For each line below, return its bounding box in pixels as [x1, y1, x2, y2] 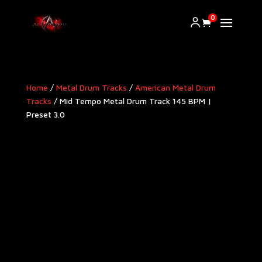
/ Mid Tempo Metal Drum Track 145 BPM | [51, 96, 212, 106]
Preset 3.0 [26, 109, 65, 119]
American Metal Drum [135, 82, 216, 92]
